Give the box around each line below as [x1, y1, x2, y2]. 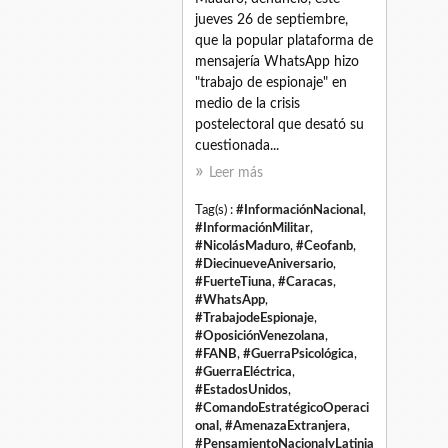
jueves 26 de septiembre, [195, 12, 348, 27]
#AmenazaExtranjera [225, 419, 347, 432]
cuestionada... [195, 138, 279, 153]
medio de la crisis [195, 96, 300, 111]
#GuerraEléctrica [195, 365, 292, 378]
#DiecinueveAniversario [195, 257, 333, 270]
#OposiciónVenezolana [195, 329, 325, 342]
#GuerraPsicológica [243, 347, 354, 360]
